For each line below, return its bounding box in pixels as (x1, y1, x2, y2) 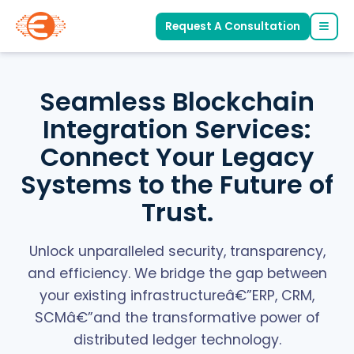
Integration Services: (43, 111, 311, 147)
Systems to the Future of (21, 167, 333, 202)
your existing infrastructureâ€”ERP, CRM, (40, 285, 314, 305)
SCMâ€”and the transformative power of (34, 307, 320, 327)
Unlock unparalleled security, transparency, (28, 241, 326, 261)
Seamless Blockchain (40, 84, 314, 119)
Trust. (141, 194, 213, 230)
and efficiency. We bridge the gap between (27, 263, 327, 283)
